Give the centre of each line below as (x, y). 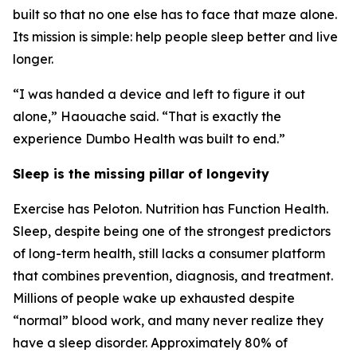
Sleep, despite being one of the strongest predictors (172, 231)
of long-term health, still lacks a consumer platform (169, 254)
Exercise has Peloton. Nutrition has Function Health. (171, 209)
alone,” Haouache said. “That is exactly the (147, 117)
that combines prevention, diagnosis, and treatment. (173, 276)
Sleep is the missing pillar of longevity (141, 174)
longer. (33, 59)
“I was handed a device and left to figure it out (159, 94)
